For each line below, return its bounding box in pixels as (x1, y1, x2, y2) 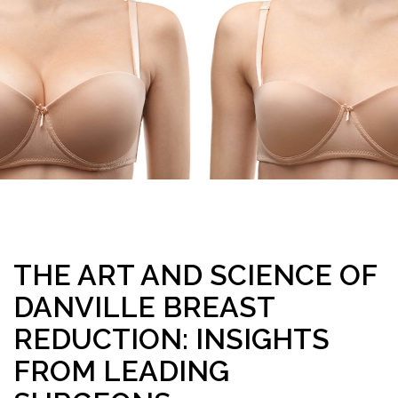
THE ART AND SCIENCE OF (13, 259, 377, 292)
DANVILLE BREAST (13, 291, 275, 324)
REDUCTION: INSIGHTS (13, 322, 330, 356)
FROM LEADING (13, 354, 229, 388)
